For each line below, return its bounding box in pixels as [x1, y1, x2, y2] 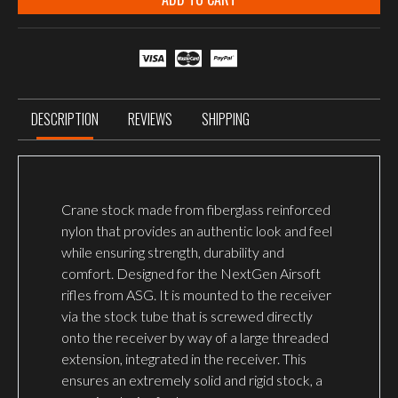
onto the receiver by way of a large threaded [61, 329, 329, 346]
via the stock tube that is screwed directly [61, 307, 313, 325]
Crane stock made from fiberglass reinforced [61, 201, 330, 219]
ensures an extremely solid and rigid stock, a [61, 371, 322, 389]
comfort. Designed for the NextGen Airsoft [61, 265, 321, 283]
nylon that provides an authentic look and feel [61, 222, 332, 240]
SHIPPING [202, 108, 250, 131]
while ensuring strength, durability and [61, 243, 284, 261]
